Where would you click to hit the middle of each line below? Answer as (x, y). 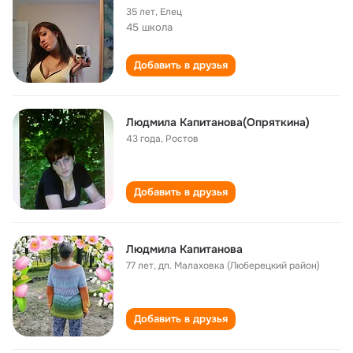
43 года (143, 139)
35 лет (141, 12)
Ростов (182, 139)
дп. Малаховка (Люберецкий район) (239, 266)
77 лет (140, 266)
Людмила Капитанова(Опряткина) (218, 122)
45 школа (149, 27)
